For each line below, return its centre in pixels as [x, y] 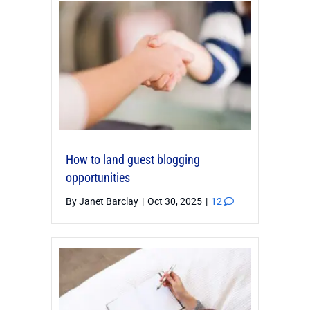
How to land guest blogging [133, 159]
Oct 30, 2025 [176, 201]
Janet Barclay [109, 201]
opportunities [98, 177]
